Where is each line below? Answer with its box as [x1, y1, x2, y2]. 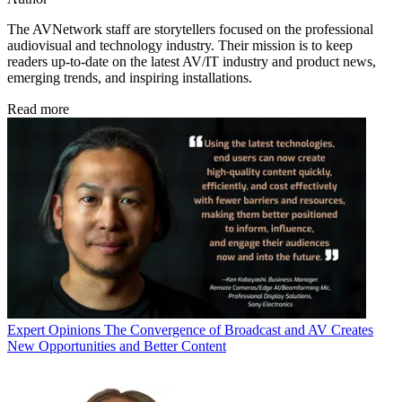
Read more [7, 100, 69, 117]
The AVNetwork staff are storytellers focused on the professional [7, 21, 373, 37]
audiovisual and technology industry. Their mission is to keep [7, 37, 353, 53]
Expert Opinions [7, 321, 100, 337]
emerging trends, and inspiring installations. [7, 69, 252, 85]
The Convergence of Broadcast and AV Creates [104, 321, 373, 337]
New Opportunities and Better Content [7, 337, 226, 354]
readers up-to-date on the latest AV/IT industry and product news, [7, 53, 376, 69]
